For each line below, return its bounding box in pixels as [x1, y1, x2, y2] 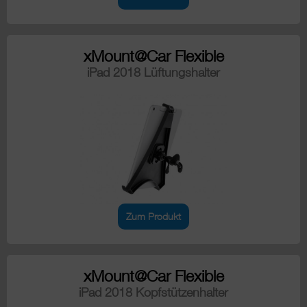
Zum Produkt [126, 210, 181, 223]
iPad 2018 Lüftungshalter [87, 65, 220, 80]
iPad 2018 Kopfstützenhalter [79, 285, 228, 300]
